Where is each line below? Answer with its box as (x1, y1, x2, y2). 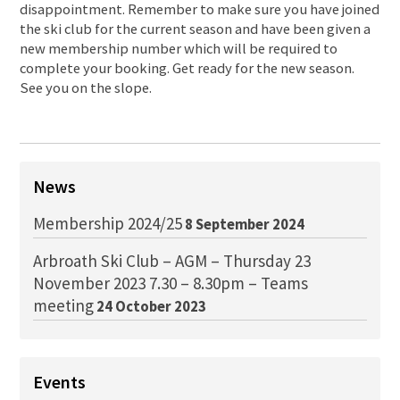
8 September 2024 (185, 215, 305, 235)
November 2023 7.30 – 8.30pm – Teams (33, 272, 309, 295)
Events (33, 371, 87, 394)
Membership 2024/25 (33, 212, 183, 235)
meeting (33, 295, 95, 317)
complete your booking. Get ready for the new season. (20, 59, 355, 79)
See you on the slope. (20, 79, 153, 98)
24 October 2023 (96, 297, 207, 317)
